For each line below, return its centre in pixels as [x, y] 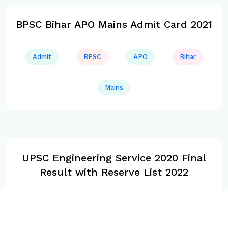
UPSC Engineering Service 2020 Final [114, 158]
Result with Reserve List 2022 [114, 172]
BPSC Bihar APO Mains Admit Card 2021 [114, 25]
